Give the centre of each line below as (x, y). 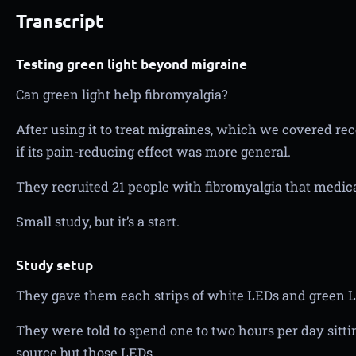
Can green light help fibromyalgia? (122, 94)
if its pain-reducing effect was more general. (153, 151)
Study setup (54, 265)
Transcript (60, 21)
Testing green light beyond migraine (132, 64)
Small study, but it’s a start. (98, 221)
